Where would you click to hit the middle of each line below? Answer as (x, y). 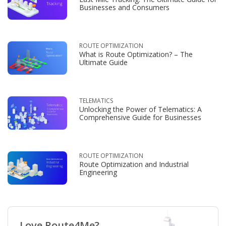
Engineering (98, 172)
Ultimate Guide (103, 62)
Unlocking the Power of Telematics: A (140, 109)
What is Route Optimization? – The (136, 54)
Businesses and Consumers (124, 7)
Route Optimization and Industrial (134, 164)
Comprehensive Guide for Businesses (140, 117)
